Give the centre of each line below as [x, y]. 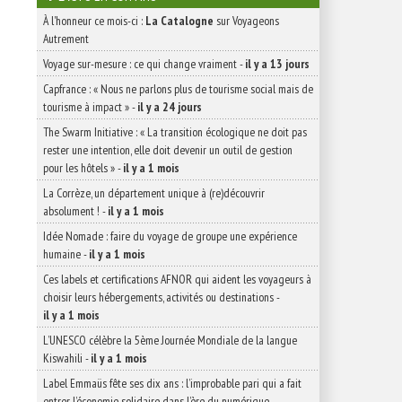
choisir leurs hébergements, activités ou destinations [158, 297]
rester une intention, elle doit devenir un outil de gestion [168, 150]
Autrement [66, 39]
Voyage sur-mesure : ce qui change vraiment [140, 64]
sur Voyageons [246, 21]
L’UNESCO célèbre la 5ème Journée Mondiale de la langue [170, 340]
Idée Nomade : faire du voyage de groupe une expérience [170, 236]
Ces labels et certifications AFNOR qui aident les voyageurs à [177, 279]
